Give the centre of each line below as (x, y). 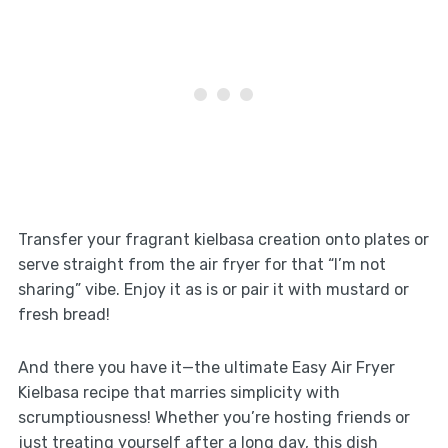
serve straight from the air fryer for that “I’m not (201, 264)
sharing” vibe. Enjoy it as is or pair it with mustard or (213, 289)
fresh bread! (63, 314)
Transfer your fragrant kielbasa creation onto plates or (223, 239)
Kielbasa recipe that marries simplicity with (178, 392)
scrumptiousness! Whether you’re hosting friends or (213, 417)
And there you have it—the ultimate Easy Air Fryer (206, 367)
